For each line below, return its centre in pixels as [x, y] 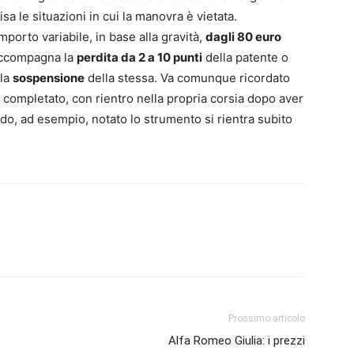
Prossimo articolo [267, 318]
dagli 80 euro [243, 36]
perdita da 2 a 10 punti [139, 57]
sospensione [49, 77]
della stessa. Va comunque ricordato [187, 77]
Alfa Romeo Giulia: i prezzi [237, 340]
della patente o [245, 57]
